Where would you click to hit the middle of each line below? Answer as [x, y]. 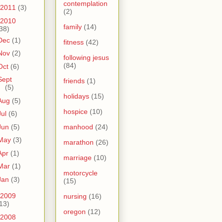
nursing [75, 196]
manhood [78, 127]
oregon [75, 211]
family [73, 27]
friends [74, 81]
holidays [76, 96]
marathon [79, 142]
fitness [74, 42]
